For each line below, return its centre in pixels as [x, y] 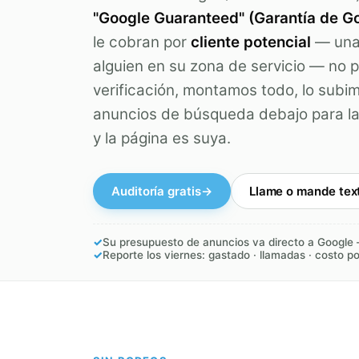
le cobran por [142, 42]
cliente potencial [251, 42]
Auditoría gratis [156, 192]
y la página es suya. [162, 139]
